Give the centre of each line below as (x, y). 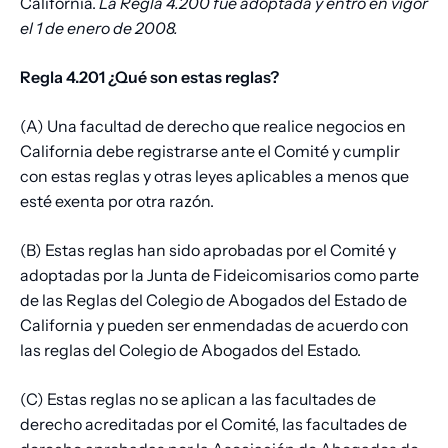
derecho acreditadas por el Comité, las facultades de (213, 424)
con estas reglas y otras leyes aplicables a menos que (214, 176)
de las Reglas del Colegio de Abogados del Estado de (213, 300)
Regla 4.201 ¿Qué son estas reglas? (149, 77)
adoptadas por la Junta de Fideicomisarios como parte (219, 275)
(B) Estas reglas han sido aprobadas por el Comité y (208, 250)
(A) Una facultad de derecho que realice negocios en (213, 126)
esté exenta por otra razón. (117, 201)
